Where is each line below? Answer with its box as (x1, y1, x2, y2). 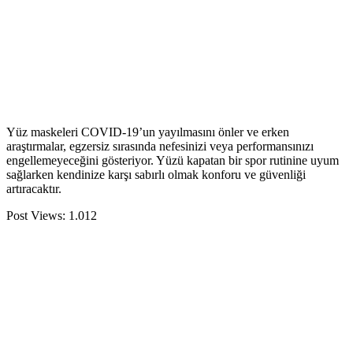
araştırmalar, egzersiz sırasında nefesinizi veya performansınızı (6, 139, 314, 153)
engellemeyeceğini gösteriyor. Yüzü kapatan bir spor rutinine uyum (6, 154, 339, 167)
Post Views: (6, 209, 65, 222)
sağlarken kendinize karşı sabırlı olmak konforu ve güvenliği (6, 168, 306, 181)
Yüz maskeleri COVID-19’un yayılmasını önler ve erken (6, 125, 289, 139)
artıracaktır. (6, 182, 61, 195)
